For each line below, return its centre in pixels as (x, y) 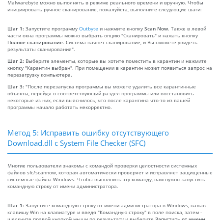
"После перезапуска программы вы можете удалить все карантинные (111, 86)
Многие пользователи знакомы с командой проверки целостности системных (102, 165)
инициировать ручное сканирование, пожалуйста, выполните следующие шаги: (105, 9)
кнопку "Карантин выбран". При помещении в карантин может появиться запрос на (110, 68)
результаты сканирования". (41, 49)
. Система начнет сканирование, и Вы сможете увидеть (130, 42)
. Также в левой (187, 28)
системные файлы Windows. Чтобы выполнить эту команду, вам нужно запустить (106, 179)
